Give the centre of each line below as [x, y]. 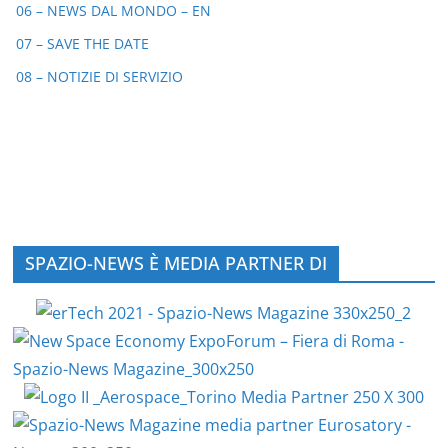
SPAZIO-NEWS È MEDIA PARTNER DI [176, 263]
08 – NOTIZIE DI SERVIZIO [99, 77]
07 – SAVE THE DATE [82, 44]
